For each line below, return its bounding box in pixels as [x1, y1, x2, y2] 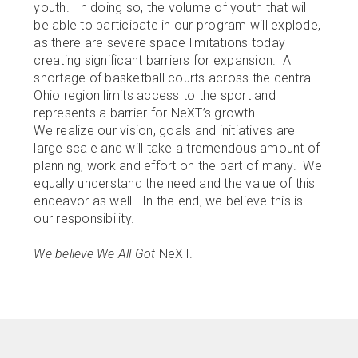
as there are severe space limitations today [34, 35, 286, 50]
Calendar [18, 98, 65, 111]
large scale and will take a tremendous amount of [34, 141, 320, 156]
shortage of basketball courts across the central [34, 70, 314, 86]
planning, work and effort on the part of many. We [34, 158, 322, 173]
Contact [18, 131, 60, 144]
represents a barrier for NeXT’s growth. [34, 105, 259, 121]
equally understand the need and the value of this [34, 176, 316, 191]
